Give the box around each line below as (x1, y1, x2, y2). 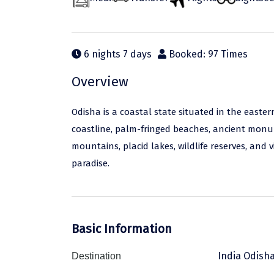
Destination (72, 250, 121, 261)
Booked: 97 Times (166, 48, 248, 60)
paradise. (72, 157, 109, 169)
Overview (72, 73, 128, 90)
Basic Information (72, 221, 172, 236)
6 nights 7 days (81, 48, 152, 60)
